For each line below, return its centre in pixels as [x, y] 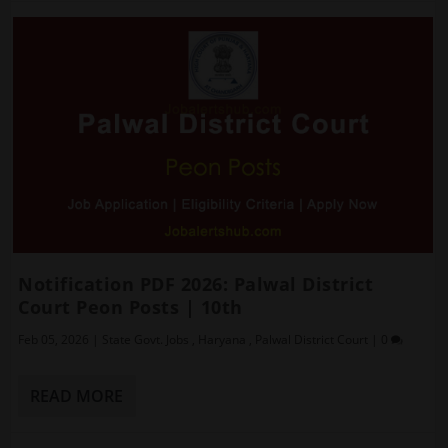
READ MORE [77, 396]
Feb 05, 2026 [54, 340]
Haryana [222, 340]
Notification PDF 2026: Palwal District [196, 284]
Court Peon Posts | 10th [130, 307]
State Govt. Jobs [146, 340]
